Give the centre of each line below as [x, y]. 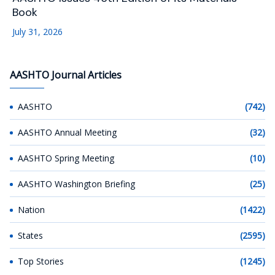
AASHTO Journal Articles [66, 75]
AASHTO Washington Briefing [76, 184]
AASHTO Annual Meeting [67, 132]
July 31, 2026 [37, 31]
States [30, 235]
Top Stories [41, 261]
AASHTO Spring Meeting [66, 158]
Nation [31, 209]
